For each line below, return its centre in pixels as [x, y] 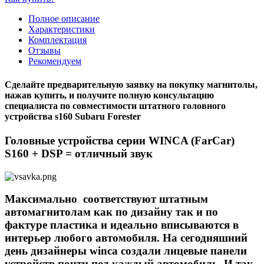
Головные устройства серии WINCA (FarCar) [120, 140]
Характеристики [62, 29]
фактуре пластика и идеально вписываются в [122, 225]
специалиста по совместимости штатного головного [115, 105]
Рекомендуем [55, 61]
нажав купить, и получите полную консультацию [109, 95]
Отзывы [44, 51]
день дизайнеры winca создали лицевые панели [126, 251]
